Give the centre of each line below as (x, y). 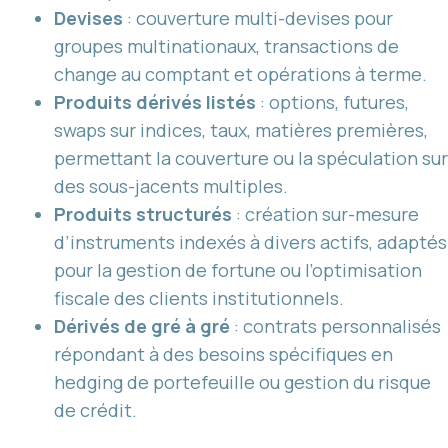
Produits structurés (143, 213)
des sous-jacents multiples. (171, 185)
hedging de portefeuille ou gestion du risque (242, 381)
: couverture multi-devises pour (258, 17)
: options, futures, (332, 101)
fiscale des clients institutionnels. (199, 297)
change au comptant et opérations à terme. (240, 73)
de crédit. (95, 409)
